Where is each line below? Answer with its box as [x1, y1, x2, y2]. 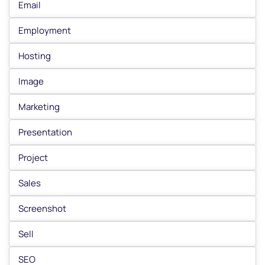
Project [18, 151, 48, 164]
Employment [18, 24, 71, 37]
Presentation [18, 126, 72, 138]
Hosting [18, 50, 51, 62]
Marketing [18, 101, 60, 113]
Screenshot [18, 202, 66, 215]
